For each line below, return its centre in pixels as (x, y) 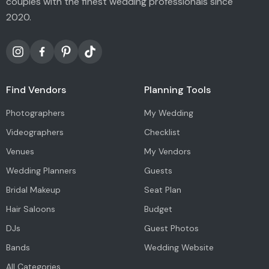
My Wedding (168, 113)
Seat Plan (162, 189)
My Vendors (167, 151)
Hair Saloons (31, 209)
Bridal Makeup (33, 189)
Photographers (35, 113)
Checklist (162, 132)
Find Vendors (36, 89)
